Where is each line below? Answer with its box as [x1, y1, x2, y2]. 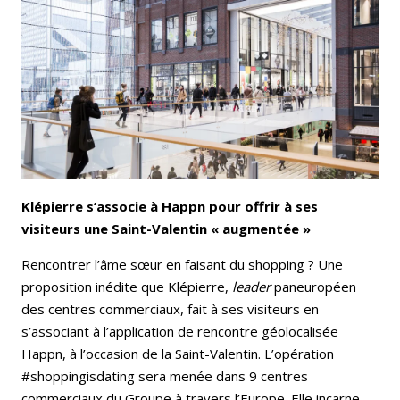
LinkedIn [283, 19, 337, 39]
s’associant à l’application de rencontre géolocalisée [21, 321, 338, 340]
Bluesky [71, 60, 120, 79]
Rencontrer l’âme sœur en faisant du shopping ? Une [21, 254, 343, 273]
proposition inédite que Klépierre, [21, 277, 232, 296]
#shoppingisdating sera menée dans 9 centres [21, 366, 308, 385]
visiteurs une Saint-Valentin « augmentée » [21, 219, 311, 237]
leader [232, 277, 271, 296]
